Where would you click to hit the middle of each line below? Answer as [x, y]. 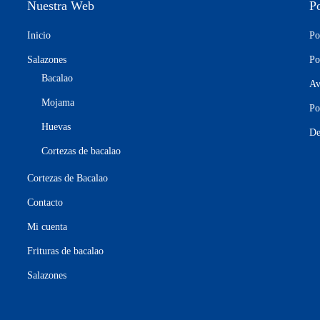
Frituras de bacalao [65, 251]
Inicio [39, 36]
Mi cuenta [47, 227]
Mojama [57, 103]
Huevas [56, 127]
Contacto [45, 203]
